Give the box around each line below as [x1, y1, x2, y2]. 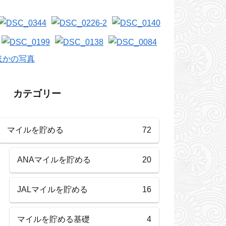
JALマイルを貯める [17, 185, 88, 194]
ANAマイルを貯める [17, 155, 91, 164]
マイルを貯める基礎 [17, 215, 90, 224]
